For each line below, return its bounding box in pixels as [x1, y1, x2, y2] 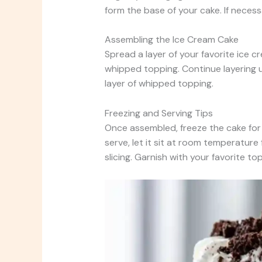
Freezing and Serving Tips [104, 107, 213, 119]
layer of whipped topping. [104, 77, 213, 90]
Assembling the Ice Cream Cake [104, 33, 239, 46]
